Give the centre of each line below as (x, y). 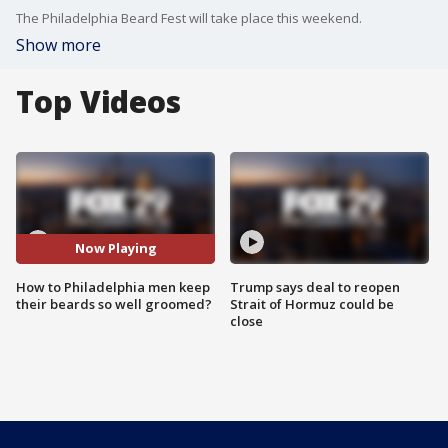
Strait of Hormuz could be (312, 303)
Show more (58, 45)
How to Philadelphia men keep (113, 286)
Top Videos (98, 101)
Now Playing (115, 248)
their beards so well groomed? (114, 303)
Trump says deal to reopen (315, 286)
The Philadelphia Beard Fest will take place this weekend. (189, 18)
